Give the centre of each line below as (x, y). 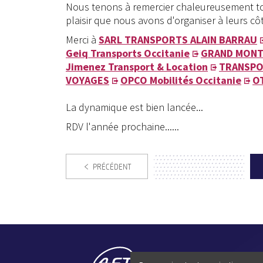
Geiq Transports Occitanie (128, 53)
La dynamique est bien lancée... (134, 107)
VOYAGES (87, 80)
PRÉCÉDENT (112, 167)
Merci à (82, 39)
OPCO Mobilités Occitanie (181, 80)
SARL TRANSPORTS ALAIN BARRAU (178, 39)
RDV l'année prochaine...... (122, 126)
